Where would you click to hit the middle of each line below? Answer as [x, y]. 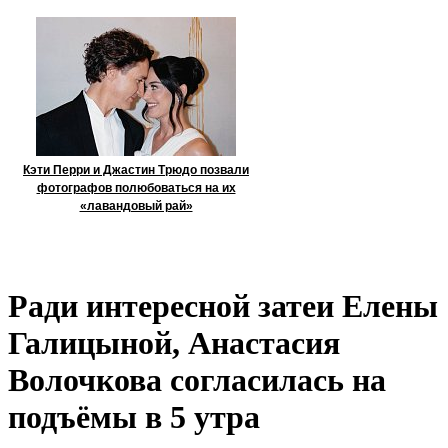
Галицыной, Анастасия [174, 343]
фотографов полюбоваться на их [136, 188]
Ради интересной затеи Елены [223, 306]
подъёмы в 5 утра [134, 417]
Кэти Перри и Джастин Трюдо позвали [136, 170]
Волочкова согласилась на [197, 380]
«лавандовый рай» [136, 206]
